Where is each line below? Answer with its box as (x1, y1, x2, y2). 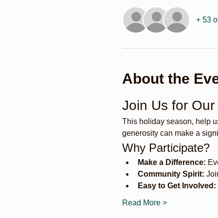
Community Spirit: (137, 170, 204, 179)
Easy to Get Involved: (137, 182, 216, 190)
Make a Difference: (137, 158, 206, 167)
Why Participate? (122, 141, 210, 155)
